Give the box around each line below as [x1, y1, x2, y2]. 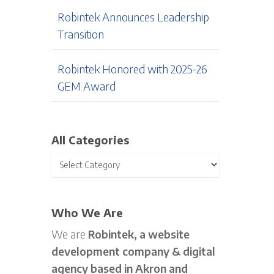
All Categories [51, 133, 130, 147]
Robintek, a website [88, 227, 190, 241]
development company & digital [51, 244, 216, 258]
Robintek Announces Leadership [57, 10, 210, 24]
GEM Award [57, 79, 116, 93]
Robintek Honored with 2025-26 [57, 62, 208, 76]
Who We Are [51, 206, 124, 220]
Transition [57, 27, 105, 41]
